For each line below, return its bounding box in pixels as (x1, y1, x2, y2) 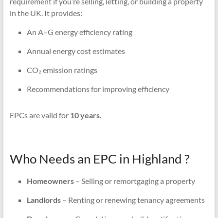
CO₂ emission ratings (26, 65, 97, 74)
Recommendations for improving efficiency (26, 84, 169, 93)
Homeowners (26, 176, 74, 185)
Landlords (26, 195, 61, 204)
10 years (70, 110, 100, 120)
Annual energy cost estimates (26, 46, 125, 55)
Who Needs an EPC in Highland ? (9, 150, 189, 166)
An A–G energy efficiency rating (26, 27, 132, 36)
